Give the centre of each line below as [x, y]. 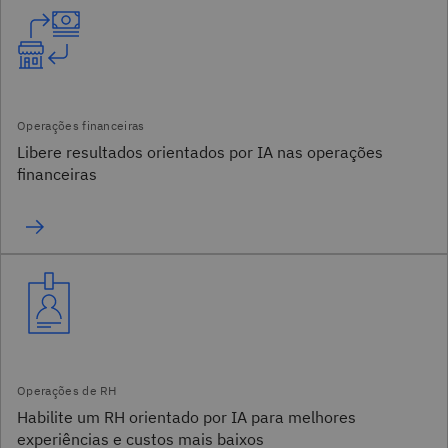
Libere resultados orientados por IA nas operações [200, 152]
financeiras [57, 174]
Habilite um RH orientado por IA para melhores [186, 417]
